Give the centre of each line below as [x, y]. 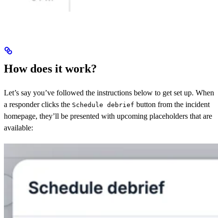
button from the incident [172, 105]
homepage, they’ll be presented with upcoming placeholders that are [108, 116]
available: [18, 128]
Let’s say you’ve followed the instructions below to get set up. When [109, 93]
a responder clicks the [38, 105]
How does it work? [50, 69]
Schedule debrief [103, 105]
